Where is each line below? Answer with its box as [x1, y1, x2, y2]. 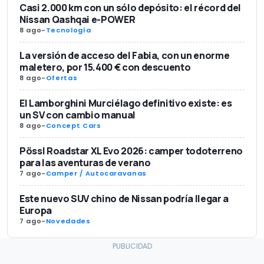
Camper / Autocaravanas [45, 168, 147, 178]
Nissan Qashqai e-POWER [19, 12, 136, 26]
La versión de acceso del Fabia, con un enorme [19, 48, 230, 62]
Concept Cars [45, 120, 101, 130]
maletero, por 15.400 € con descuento [19, 60, 191, 74]
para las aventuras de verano [19, 156, 151, 169]
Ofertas [45, 72, 78, 82]
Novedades [45, 216, 91, 226]
